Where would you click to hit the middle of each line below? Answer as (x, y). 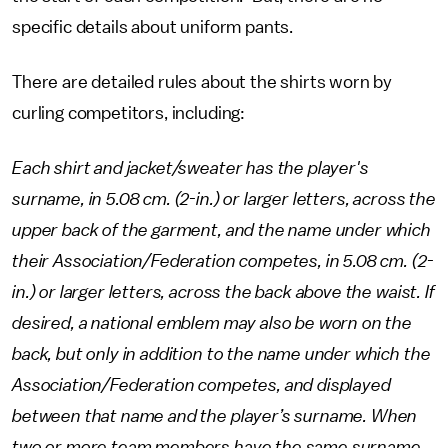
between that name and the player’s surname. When (215, 416)
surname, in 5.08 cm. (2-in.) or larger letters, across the (224, 199)
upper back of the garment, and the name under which (221, 230)
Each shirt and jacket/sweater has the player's (190, 168)
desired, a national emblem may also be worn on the (212, 323)
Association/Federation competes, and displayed (201, 385)
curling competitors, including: (129, 113)
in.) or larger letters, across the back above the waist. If (223, 292)
